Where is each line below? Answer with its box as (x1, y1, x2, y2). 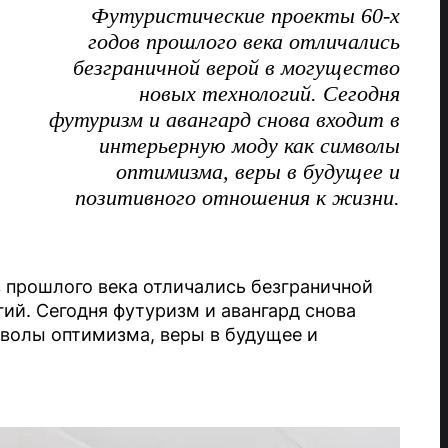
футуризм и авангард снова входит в (49, 107, 400, 132)
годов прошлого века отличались (88, 29, 400, 54)
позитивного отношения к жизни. (75, 185, 400, 210)
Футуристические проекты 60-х (91, 3, 400, 28)
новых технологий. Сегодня (139, 81, 400, 106)
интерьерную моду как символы (99, 133, 400, 158)
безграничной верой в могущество (73, 55, 400, 80)
